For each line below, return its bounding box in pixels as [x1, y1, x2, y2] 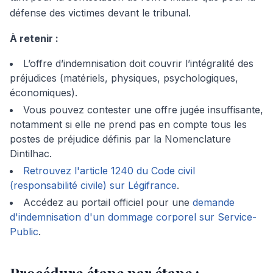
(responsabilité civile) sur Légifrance [10, 179, 177, 191]
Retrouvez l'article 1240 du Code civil [23, 165, 195, 177]
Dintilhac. [10, 147, 52, 160]
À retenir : [10, 32, 58, 44]
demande [193, 196, 235, 208]
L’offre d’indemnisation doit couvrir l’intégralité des [23, 57, 253, 69]
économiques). [10, 87, 77, 99]
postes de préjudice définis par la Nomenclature [10, 133, 231, 145]
